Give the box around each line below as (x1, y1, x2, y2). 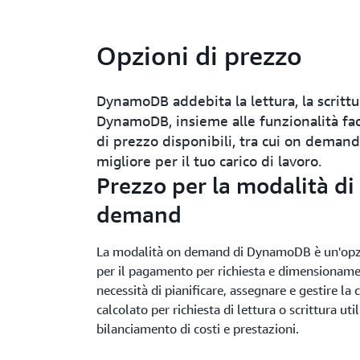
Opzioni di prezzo (96, 40, 302, 71)
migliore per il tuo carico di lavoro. (96, 152, 321, 170)
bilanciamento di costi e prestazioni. (96, 321, 299, 337)
